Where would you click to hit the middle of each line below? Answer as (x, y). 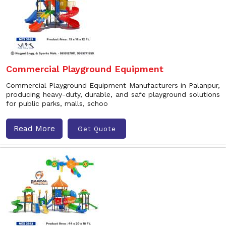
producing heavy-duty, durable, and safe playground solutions (113, 94)
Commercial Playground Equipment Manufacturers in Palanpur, (113, 85)
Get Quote (97, 129)
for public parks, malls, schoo (57, 103)
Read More (34, 128)
